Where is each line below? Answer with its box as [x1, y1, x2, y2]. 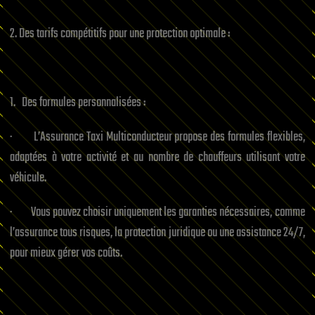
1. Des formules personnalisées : [10, 92, 146, 113]
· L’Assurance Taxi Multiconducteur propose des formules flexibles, [10, 127, 305, 148]
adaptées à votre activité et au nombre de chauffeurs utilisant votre [10, 147, 305, 168]
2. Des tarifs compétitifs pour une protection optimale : [10, 23, 231, 44]
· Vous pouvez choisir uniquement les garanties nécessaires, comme [10, 202, 305, 223]
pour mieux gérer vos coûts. [10, 243, 123, 264]
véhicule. [10, 167, 47, 188]
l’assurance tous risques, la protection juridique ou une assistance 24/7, [10, 222, 305, 243]
